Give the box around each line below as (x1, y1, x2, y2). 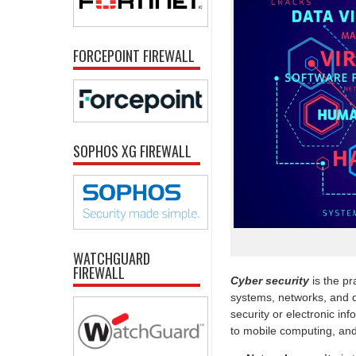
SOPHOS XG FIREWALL (73, 140, 192, 161)
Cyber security (230, 273, 309, 287)
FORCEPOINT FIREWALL (73, 45, 195, 67)
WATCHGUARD (73, 248, 150, 269)
